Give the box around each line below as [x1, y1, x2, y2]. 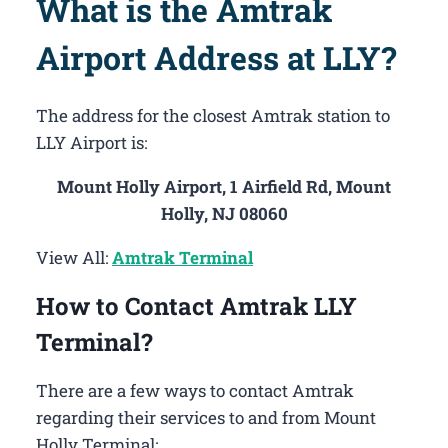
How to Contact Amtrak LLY [36, 290, 357, 323]
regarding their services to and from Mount [36, 406, 376, 430]
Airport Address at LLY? [36, 36, 396, 80]
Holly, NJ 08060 [160, 202, 288, 226]
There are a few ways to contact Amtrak [36, 379, 354, 403]
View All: [36, 246, 112, 270]
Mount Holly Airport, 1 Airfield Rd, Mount [57, 175, 391, 199]
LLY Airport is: [36, 131, 147, 155]
